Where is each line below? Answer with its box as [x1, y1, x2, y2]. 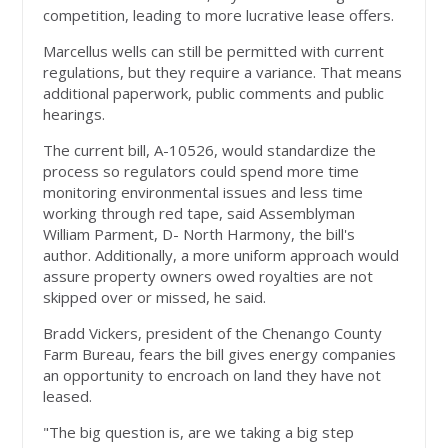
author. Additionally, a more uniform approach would [43, 245, 400, 266]
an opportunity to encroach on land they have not [43, 365, 382, 386]
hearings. [43, 104, 106, 125]
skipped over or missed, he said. [43, 287, 267, 308]
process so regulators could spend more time [43, 161, 360, 182]
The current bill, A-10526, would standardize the [43, 140, 377, 161]
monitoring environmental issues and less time [43, 182, 364, 203]
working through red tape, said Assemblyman [43, 203, 356, 224]
